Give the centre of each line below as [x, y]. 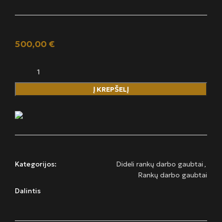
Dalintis [28, 191]
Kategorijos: [36, 164]
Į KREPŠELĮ [111, 89]
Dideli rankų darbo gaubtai [160, 164]
